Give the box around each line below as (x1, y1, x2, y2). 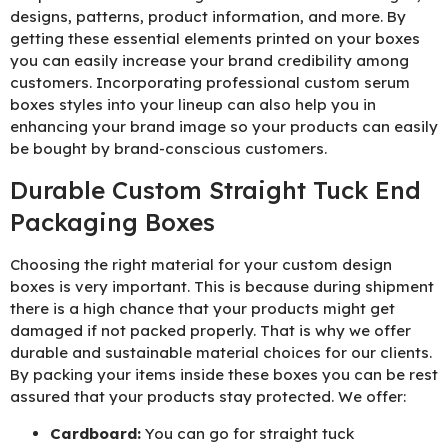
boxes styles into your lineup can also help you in (10, 95, 376, 115)
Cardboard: (50, 423, 141, 443)
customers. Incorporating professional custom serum (10, 73, 410, 93)
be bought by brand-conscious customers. (10, 139, 327, 159)
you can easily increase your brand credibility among (10, 51, 409, 71)
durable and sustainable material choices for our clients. (10, 343, 432, 363)
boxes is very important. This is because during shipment (10, 277, 434, 297)
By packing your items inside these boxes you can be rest (10, 365, 438, 385)
